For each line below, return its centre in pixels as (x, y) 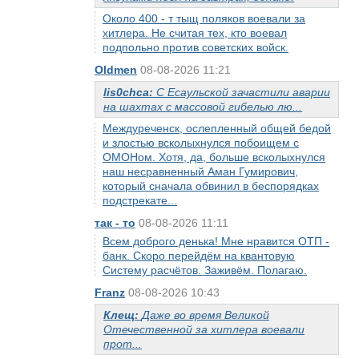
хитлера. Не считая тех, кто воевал (195, 33)
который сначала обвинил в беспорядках (211, 186)
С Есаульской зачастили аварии (243, 92)
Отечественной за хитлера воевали (204, 329)
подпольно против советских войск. (196, 47)
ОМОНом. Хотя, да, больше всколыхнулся (214, 157)
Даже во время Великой (206, 315)
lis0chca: (130, 92)
